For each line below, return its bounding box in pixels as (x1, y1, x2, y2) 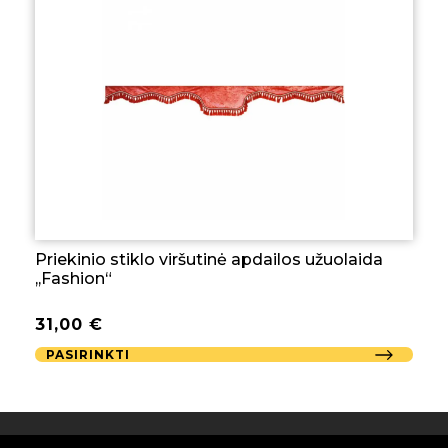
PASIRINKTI (46, 347, 130, 363)
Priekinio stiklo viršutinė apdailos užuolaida (35, 250, 383, 270)
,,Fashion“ (35, 269, 112, 289)
